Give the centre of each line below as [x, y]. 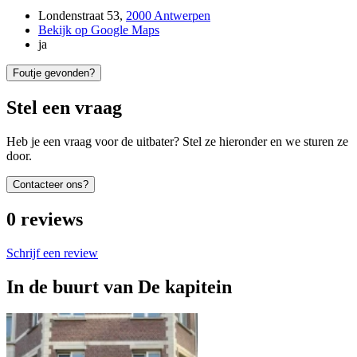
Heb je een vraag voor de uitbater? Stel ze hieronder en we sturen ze [177, 141]
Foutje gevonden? [54, 73]
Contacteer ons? [51, 184]
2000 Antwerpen [168, 16]
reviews [52, 219]
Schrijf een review [52, 253]
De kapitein [185, 286]
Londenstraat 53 [79, 16]
